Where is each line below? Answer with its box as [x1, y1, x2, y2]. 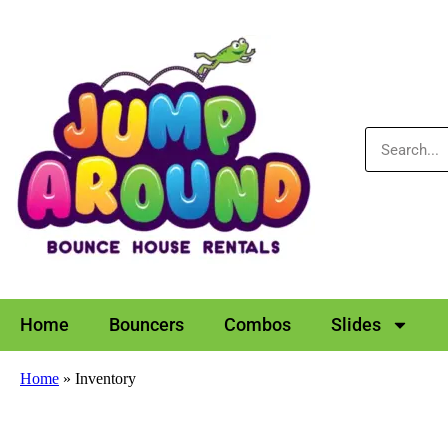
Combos [224, 314, 291, 335]
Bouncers [109, 314, 184, 335]
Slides [331, 314, 381, 335]
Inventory [75, 370, 136, 387]
